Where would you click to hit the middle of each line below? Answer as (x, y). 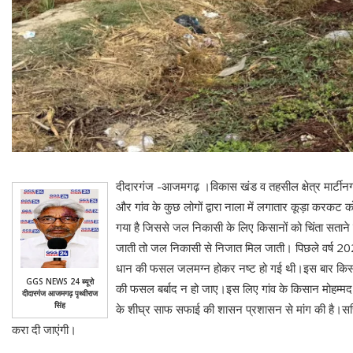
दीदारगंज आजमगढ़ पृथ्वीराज (60, 294)
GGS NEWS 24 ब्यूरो (60, 282)
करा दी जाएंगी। (44, 330)
